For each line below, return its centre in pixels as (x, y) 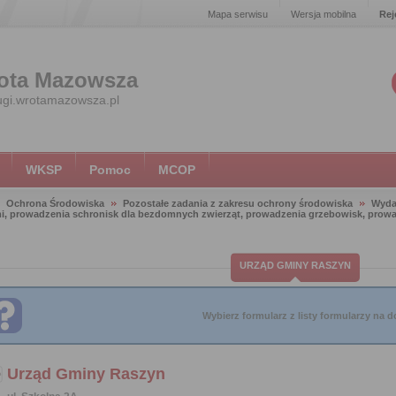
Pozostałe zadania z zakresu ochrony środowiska (238, 203)
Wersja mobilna (324, 14)
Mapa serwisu (238, 14)
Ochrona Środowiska (55, 203)
